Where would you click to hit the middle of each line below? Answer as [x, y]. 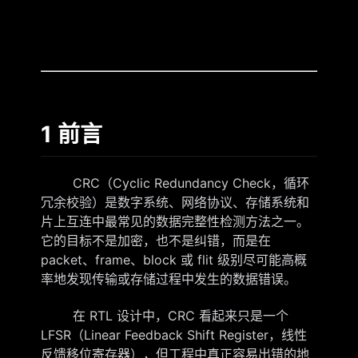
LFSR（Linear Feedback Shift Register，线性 [173, 334]
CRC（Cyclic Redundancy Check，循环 [175, 183]
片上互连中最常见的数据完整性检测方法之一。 [175, 221]
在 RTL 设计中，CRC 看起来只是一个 [164, 315]
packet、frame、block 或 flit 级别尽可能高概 [173, 260]
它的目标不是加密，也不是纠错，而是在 [155, 241]
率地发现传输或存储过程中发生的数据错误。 [168, 279]
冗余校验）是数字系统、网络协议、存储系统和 [175, 202]
